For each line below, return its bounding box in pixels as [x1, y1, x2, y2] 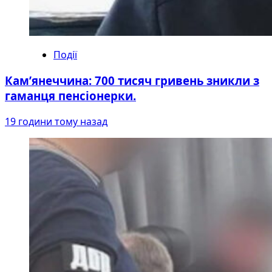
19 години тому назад [5, 114, 107, 128]
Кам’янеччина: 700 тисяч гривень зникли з [5, 73, 259, 89]
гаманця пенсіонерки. [5, 88, 136, 104]
